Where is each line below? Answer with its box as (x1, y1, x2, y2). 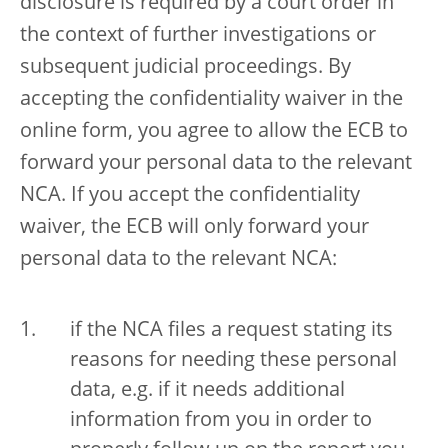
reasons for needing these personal (70, 351, 397, 372)
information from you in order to (70, 411, 372, 432)
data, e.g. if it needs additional (70, 381, 345, 402)
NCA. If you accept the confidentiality (20, 186, 360, 207)
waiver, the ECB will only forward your (20, 218, 369, 239)
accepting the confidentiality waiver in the (20, 90, 403, 111)
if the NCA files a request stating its (70, 321, 393, 342)
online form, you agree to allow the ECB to (20, 122, 408, 143)
